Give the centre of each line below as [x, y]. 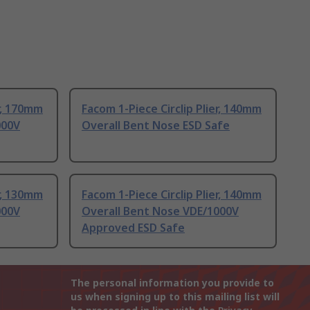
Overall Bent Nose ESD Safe [156, 126]
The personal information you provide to [172, 283]
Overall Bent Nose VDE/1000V [160, 211]
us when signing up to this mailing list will [175, 297]
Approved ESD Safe [133, 228]
